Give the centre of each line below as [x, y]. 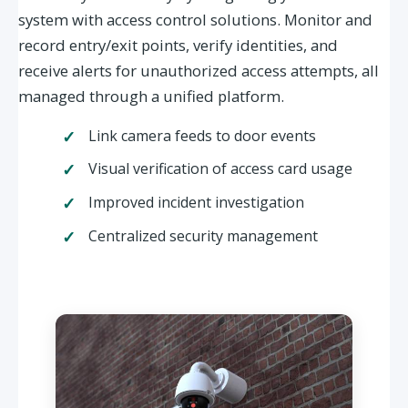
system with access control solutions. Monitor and [195, 19]
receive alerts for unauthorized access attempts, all [199, 70]
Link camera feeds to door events [202, 135]
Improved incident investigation [196, 203]
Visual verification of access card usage [220, 169]
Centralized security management [203, 235]
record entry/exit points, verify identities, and [178, 45]
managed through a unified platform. [151, 96]
